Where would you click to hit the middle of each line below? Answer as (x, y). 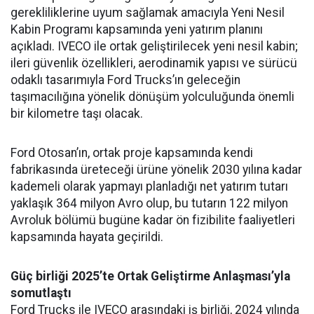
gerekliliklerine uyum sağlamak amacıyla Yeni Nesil (148, 12)
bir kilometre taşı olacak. (77, 113)
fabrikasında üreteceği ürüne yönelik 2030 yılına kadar (156, 169)
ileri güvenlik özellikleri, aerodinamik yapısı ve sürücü (154, 63)
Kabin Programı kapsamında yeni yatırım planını (137, 29)
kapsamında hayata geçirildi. (87, 237)
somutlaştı (41, 293)
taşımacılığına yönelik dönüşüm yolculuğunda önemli (152, 96)
